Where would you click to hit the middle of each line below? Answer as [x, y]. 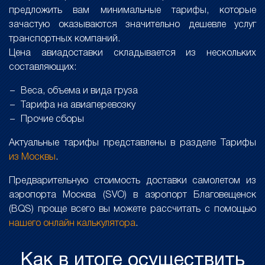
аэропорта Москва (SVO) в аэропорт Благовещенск [132, 195]
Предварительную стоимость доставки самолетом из [132, 181]
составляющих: [43, 67]
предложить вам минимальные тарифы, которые [132, 11]
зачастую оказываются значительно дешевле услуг [132, 25]
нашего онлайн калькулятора [72, 224]
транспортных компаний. [64, 39]
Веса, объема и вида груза [79, 91]
